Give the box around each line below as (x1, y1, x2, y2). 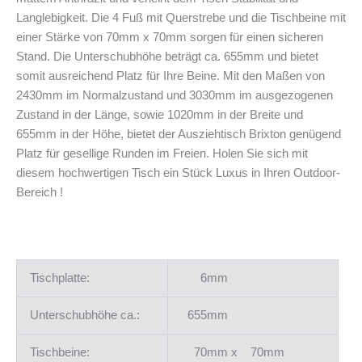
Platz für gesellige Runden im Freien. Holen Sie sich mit (16, 147, 308, 161)
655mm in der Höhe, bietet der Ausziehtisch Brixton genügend (16, 128, 341, 141)
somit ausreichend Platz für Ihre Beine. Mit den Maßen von (16, 69, 325, 83)
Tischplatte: (30, 271, 90, 285)
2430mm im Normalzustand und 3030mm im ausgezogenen (16, 89, 333, 103)
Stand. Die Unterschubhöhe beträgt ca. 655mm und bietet (16, 50, 318, 64)
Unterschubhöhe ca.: (30, 309, 140, 322)
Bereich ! (16, 186, 63, 200)
